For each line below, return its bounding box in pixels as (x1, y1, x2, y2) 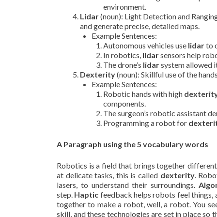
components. (103, 99, 146, 108)
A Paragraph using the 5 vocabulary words (57, 139, 208, 149)
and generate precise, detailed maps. (80, 21, 200, 31)
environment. (103, 2, 146, 11)
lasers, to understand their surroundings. (57, 180, 199, 189)
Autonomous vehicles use (103, 41, 188, 50)
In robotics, (103, 50, 142, 60)
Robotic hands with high (103, 89, 184, 98)
